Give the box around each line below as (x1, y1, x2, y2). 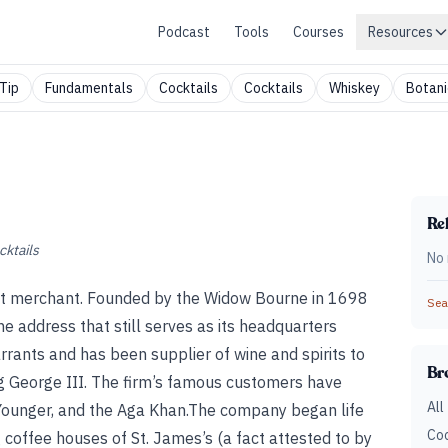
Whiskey (329, 79, 380, 97)
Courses (293, 23, 344, 41)
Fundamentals (45, 79, 133, 97)
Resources (368, 23, 433, 41)
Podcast (158, 23, 210, 41)
